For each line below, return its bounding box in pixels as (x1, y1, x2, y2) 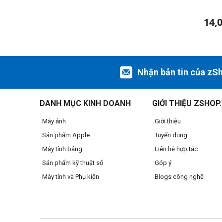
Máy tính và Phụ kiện (42, 173, 99, 180)
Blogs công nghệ (154, 173, 204, 180)
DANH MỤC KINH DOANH (40, 99, 131, 108)
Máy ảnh (42, 117, 66, 125)
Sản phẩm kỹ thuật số (42, 159, 103, 166)
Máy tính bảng (42, 145, 82, 153)
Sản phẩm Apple (42, 131, 90, 139)
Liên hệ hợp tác (154, 145, 198, 153)
